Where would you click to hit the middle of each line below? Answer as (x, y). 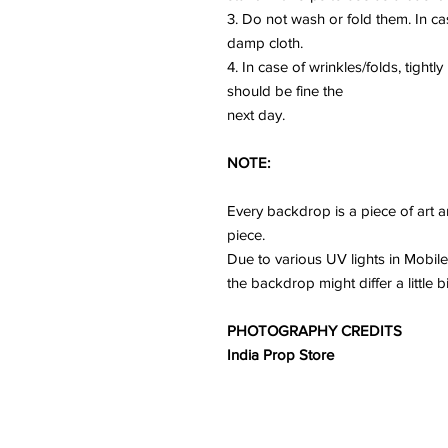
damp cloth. (265, 42)
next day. (256, 114)
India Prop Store (280, 354)
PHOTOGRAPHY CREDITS (314, 330)
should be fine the (285, 90)
